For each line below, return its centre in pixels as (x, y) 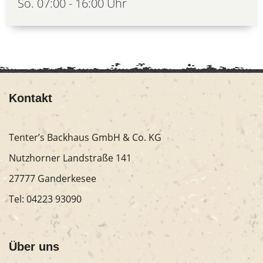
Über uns (34, 246)
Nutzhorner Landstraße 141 (70, 158)
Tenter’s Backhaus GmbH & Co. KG (85, 137)
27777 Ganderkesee (53, 178)
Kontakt (31, 98)
